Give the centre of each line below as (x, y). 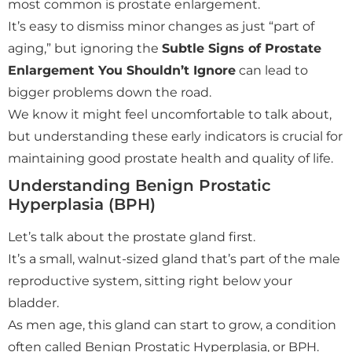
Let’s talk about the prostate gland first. (132, 237)
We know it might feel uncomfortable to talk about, (170, 114)
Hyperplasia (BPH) (82, 204)
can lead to (272, 70)
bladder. (33, 303)
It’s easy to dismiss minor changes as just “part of (161, 26)
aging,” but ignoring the (85, 48)
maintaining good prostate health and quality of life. (170, 158)
